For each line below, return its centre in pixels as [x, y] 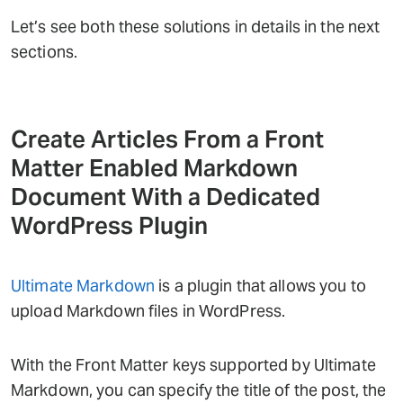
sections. [45, 52]
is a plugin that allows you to [260, 286]
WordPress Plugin [109, 225]
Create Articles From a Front [167, 139]
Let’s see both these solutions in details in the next [196, 27]
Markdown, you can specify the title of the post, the [199, 390]
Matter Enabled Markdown [154, 168]
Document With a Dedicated [166, 197]
